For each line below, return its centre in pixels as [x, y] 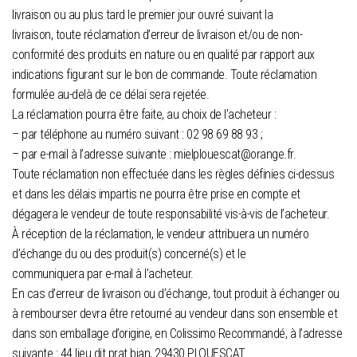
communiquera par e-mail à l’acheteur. [103, 274]
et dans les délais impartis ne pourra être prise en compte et [156, 194]
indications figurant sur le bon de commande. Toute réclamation [164, 75]
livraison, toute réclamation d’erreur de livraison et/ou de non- [157, 35]
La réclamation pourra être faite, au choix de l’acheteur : [144, 115]
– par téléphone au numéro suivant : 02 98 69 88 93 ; [137, 135]
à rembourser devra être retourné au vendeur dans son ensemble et [175, 314]
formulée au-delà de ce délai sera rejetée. [110, 95]
